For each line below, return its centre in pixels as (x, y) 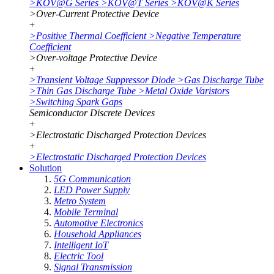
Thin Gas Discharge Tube (86, 91)
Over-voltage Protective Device (97, 58)
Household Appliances (98, 234)
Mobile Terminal (86, 212)
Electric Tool (79, 256)
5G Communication (92, 179)
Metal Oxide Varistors (187, 91)
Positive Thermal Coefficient (91, 36)
